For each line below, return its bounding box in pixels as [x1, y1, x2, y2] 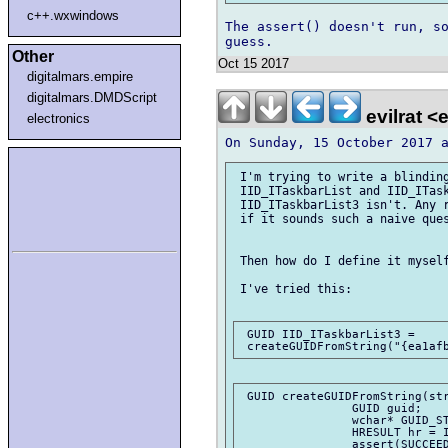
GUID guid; [240, 402, 352, 415]
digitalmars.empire [27, 68, 134, 84]
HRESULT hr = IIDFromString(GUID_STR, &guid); [240, 426, 352, 439]
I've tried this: [233, 282, 352, 297]
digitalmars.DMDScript [27, 89, 158, 105]
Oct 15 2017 [218, 56, 289, 72]
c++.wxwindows [27, 7, 120, 23]
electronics [27, 110, 91, 126]
